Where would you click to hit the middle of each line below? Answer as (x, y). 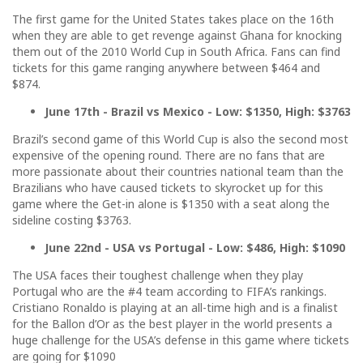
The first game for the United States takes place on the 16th (173, 19)
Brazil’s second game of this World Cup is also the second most (180, 139)
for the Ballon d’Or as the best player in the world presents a (172, 323)
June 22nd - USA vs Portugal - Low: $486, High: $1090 (195, 247)
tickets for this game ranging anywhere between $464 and (166, 67)
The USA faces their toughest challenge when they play (158, 275)
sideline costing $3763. (72, 220)
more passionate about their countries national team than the (178, 171)
